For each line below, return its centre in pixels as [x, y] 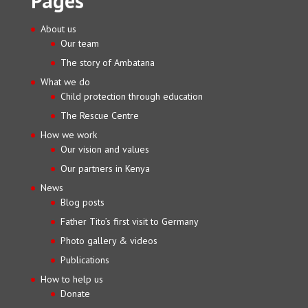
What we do [65, 82]
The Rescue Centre [99, 116]
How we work [68, 135]
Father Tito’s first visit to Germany [129, 222]
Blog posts [82, 202]
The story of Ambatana [107, 63]
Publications [85, 260]
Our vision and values [104, 150]
